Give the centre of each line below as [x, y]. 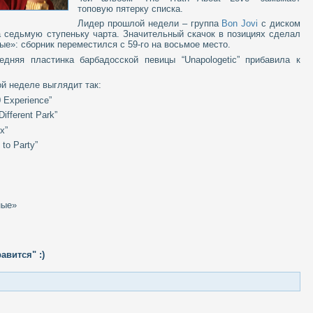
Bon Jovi [240, 24]
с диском [279, 24]
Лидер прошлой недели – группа [150, 24]
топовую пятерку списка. [130, 8]
